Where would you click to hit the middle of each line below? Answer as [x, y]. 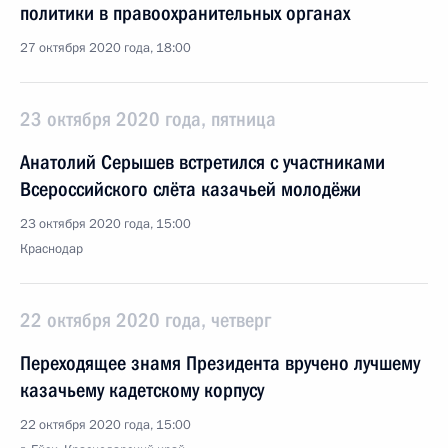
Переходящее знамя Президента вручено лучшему [220, 363]
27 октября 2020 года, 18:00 [105, 48]
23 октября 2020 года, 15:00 [105, 224]
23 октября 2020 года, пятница [148, 119]
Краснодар [51, 249]
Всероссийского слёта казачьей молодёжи [190, 189]
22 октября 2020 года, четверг [145, 320]
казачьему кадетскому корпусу [142, 390]
